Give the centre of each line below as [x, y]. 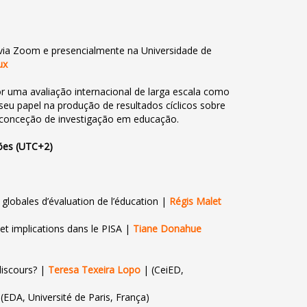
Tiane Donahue [168, 229]
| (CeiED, [162, 270]
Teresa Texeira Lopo [95, 270]
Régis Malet [196, 201]
